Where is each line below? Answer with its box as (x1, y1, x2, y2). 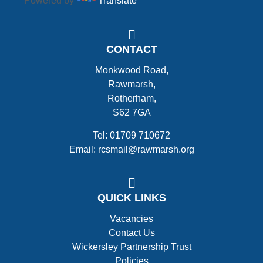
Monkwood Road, (95, 65, 168, 76)
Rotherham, (107, 93, 156, 104)
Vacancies (110, 214, 153, 224)
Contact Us (108, 228, 155, 238)
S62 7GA (112, 107, 151, 118)
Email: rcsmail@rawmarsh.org (69, 144, 194, 154)
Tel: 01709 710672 (93, 130, 170, 140)
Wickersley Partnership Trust (72, 242, 191, 252)
